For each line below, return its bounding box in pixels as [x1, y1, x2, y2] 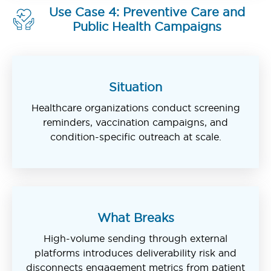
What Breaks [97, 211, 174, 224]
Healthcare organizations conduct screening [31, 102, 240, 113]
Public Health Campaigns [73, 19, 222, 33]
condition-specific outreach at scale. [50, 131, 221, 142]
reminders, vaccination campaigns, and [43, 116, 228, 128]
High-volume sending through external [44, 232, 227, 244]
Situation [109, 80, 162, 94]
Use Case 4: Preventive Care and [49, 5, 246, 19]
